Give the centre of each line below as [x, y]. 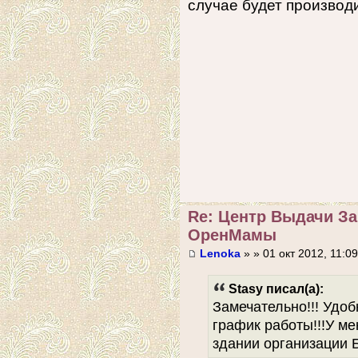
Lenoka [220, 254]
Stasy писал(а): [276, 288]
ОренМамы [232, 235]
